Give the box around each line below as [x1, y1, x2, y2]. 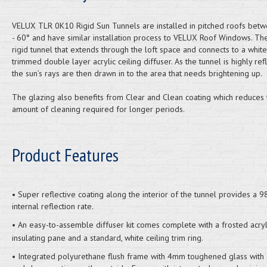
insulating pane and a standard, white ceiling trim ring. [11, 232, 203, 243]
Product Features [11, 143, 119, 166]
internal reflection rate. [11, 201, 94, 212]
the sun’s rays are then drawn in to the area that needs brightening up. [11, 68, 262, 79]
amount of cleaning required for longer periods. [11, 104, 185, 114]
